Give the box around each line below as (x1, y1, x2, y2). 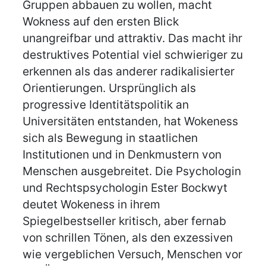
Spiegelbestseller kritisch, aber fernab (23, 214, 227, 229)
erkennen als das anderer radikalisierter (23, 64, 235, 79)
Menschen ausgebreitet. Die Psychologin (23, 164, 242, 179)
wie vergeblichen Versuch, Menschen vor (23, 247, 243, 262)
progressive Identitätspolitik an (23, 97, 189, 112)
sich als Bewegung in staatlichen (23, 131, 198, 145)
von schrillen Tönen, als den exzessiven (23, 230, 233, 245)
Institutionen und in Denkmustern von (23, 147, 222, 162)
